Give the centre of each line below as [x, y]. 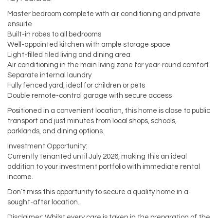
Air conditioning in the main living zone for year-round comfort [108, 65]
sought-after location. [43, 202]
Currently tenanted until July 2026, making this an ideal [97, 157]
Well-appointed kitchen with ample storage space [89, 45]
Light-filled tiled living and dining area [69, 55]
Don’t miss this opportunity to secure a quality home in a [98, 192]
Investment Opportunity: [47, 146]
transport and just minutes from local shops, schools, [92, 121]
